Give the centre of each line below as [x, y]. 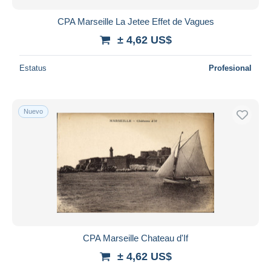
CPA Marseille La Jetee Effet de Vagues [135, 21]
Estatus [33, 68]
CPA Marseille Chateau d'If [135, 238]
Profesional [230, 68]
